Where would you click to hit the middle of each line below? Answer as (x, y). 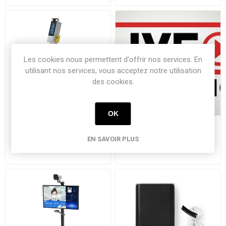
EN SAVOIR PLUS (113, 139)
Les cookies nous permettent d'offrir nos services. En (113, 59)
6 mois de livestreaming (168, 128)
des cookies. (113, 81)
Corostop (58, 128)
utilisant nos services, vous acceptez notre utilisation (113, 70)
